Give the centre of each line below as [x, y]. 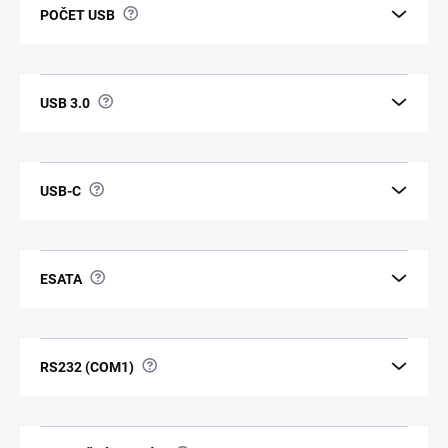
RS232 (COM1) [87, 366]
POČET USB [77, 14]
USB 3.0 [65, 102]
